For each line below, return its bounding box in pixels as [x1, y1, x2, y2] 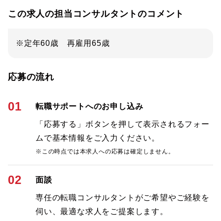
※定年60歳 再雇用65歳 [16, 39, 110, 47]
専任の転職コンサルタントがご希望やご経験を [36, 193, 210, 202]
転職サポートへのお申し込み [36, 102, 144, 110]
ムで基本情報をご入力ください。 [36, 134, 160, 142]
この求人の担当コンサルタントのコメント [8, 9, 184, 19]
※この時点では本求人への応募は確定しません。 [36, 148, 175, 155]
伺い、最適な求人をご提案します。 [36, 207, 168, 216]
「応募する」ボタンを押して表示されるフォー [36, 120, 210, 128]
